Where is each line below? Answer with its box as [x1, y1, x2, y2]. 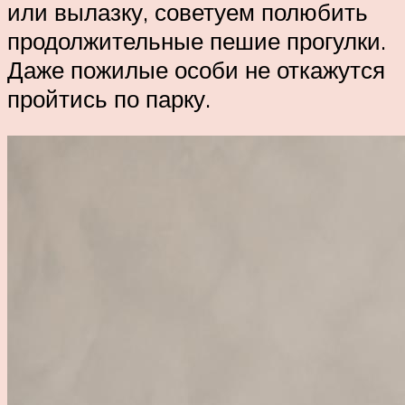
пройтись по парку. [7, 83, 211, 113]
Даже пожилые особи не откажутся [7, 54, 385, 84]
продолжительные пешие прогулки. [7, 25, 386, 55]
